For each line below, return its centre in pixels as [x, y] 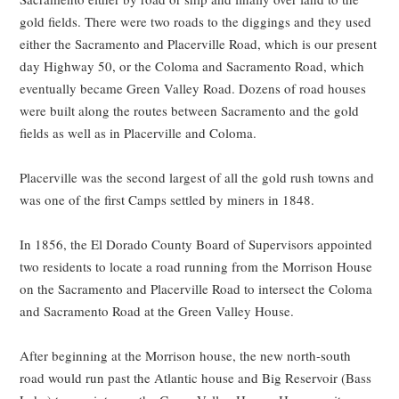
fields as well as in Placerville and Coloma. [138, 133]
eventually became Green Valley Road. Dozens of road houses [193, 89]
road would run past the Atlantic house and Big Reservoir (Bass [196, 378]
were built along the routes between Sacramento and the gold [190, 111]
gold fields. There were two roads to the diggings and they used [196, 22]
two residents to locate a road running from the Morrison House [196, 267]
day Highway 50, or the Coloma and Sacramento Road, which [192, 66]
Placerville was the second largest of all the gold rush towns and [197, 178]
